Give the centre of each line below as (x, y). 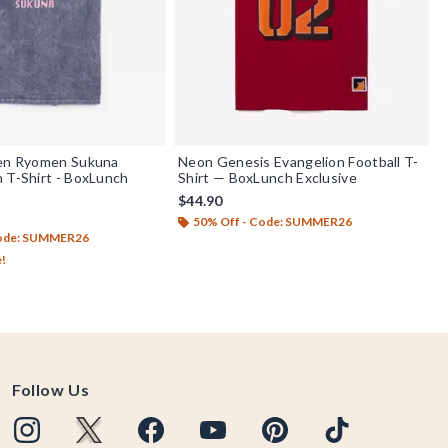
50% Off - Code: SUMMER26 (273, 221)
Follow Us (51, 389)
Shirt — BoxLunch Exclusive (267, 177)
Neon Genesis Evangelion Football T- (298, 161)
